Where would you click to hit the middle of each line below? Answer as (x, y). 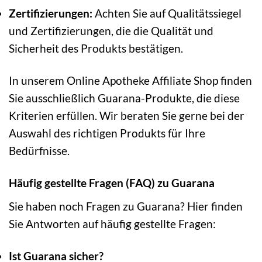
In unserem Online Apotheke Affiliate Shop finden (130, 81)
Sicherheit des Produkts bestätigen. (96, 49)
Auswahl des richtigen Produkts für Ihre (107, 133)
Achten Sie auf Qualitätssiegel (167, 13)
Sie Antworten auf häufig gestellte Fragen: (112, 223)
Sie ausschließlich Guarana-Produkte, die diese (124, 98)
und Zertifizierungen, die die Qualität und (111, 31)
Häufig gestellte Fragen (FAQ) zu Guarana (112, 183)
